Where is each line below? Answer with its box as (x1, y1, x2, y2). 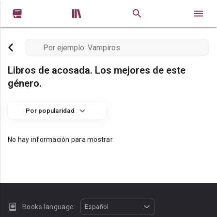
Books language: (22, 203, 76, 211)
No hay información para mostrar (8, 136, 113, 143)
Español (85, 203, 109, 210)
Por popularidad (26, 107, 75, 114)
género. (8, 77, 42, 89)
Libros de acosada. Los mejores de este (8, 64, 186, 76)
